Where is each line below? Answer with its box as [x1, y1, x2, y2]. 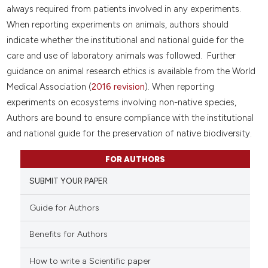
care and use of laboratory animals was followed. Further [6, 50, 236, 62]
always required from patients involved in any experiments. [6, 4, 241, 15]
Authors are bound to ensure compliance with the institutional [6, 112, 254, 124]
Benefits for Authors [29, 229, 108, 240]
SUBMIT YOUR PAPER [29, 176, 108, 187]
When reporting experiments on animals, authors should [6, 19, 229, 31]
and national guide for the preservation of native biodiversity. [6, 128, 252, 139]
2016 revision [91, 81, 145, 93]
